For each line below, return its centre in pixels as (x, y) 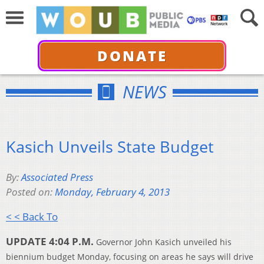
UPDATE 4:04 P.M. (50, 242)
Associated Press (57, 177)
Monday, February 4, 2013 (112, 192)
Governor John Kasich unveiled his (164, 242)
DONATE (132, 55)
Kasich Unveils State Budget (110, 146)
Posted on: (30, 192)
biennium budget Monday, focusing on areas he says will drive (130, 257)
